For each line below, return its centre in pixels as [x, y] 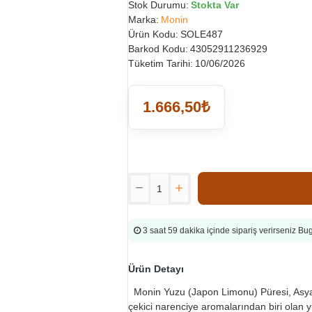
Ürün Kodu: [153, 34]
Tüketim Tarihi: [161, 63]
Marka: [143, 19]
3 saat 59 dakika [175, 231]
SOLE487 [202, 34]
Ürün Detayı [156, 269]
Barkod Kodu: [158, 49]
